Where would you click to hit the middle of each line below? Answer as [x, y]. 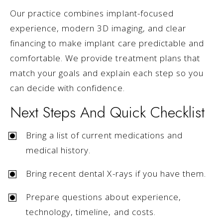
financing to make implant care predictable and [107, 43]
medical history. [58, 150]
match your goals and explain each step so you [107, 73]
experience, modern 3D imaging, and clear [98, 28]
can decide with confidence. [67, 88]
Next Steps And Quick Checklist [107, 112]
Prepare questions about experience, [104, 197]
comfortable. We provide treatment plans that [105, 58]
